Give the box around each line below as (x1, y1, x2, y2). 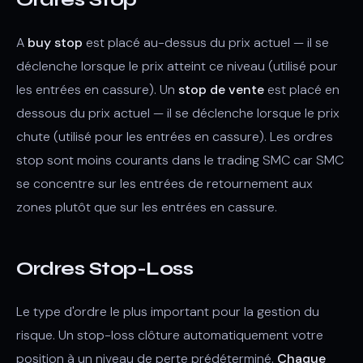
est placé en (264, 81, 340, 98)
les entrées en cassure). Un (16, 81, 178, 98)
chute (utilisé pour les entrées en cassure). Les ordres (16, 128, 333, 145)
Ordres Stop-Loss (16, 257, 193, 280)
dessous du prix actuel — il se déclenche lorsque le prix (16, 105, 340, 122)
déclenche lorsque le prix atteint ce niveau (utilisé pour (16, 58, 338, 75)
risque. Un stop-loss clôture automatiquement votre (16, 327, 323, 344)
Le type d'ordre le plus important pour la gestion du (16, 303, 319, 320)
